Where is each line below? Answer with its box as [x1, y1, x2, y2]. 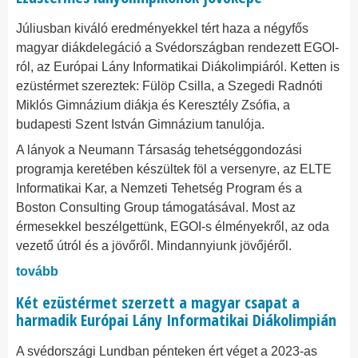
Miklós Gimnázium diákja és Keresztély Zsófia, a [16, 98, 290, 112]
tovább [16, 265, 58, 278]
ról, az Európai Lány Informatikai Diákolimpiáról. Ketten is [16, 60, 340, 74]
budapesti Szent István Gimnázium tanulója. [16, 117, 268, 131]
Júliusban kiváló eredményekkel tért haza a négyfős [16, 22, 308, 35]
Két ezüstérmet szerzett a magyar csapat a [16, 292, 300, 313]
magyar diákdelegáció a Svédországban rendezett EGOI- [16, 41, 339, 54]
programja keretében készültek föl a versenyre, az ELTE [16, 162, 332, 176]
